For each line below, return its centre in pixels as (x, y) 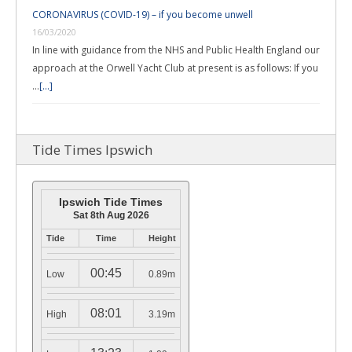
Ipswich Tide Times (111, 202)
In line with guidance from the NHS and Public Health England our (176, 50)
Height (162, 238)
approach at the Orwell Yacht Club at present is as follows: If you (175, 68)
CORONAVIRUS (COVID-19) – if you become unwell (143, 15)
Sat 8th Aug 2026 (111, 215)
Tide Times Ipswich (92, 150)
